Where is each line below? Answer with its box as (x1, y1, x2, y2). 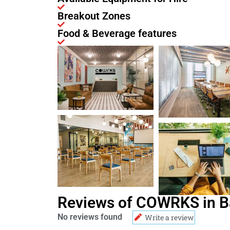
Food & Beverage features (57, 27, 177, 40)
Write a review (145, 212, 194, 222)
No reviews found (57, 212, 122, 222)
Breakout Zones (57, 10, 130, 23)
